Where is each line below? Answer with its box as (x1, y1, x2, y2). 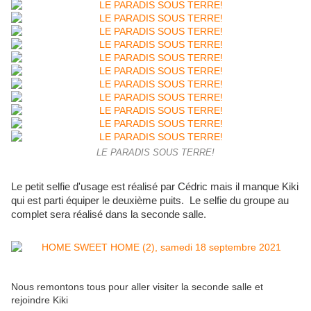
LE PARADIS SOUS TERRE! (96, 148, 215, 158)
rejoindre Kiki (11, 294, 68, 306)
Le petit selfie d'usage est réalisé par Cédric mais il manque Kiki (11, 181, 299, 193)
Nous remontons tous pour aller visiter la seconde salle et (11, 281, 263, 293)
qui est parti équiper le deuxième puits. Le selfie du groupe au (11, 195, 289, 207)
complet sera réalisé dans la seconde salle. (11, 209, 206, 221)
